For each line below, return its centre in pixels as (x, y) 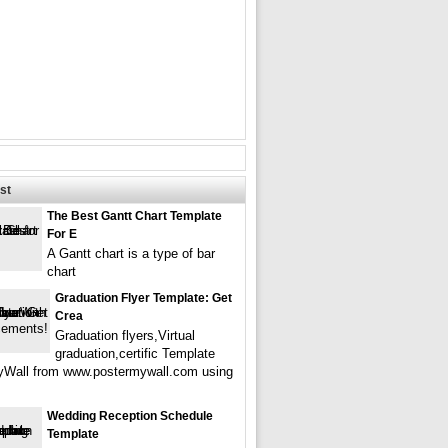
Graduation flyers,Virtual (125, 335)
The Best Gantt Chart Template (134, 216)
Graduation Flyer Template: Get (143, 298)
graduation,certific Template (135, 353)
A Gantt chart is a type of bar (131, 253)
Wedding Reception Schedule (130, 416)
